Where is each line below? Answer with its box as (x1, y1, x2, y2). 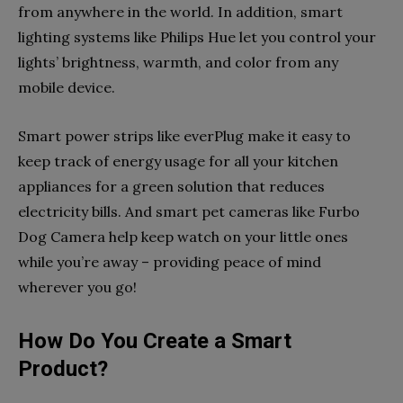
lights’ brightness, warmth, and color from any (18, 53, 338, 71)
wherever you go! (18, 278, 137, 296)
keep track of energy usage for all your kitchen (18, 152, 338, 170)
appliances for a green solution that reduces (18, 177, 325, 195)
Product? (18, 356, 108, 381)
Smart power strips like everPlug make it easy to (18, 127, 351, 145)
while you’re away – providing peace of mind (18, 253, 321, 271)
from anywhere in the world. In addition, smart (18, 3, 343, 21)
